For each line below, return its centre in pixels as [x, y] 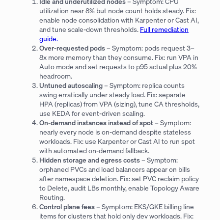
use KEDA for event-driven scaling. [92, 113]
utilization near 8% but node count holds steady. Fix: [118, 11]
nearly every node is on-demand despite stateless [115, 132]
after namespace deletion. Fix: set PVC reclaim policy [119, 179]
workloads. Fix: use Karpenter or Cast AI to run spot [117, 141]
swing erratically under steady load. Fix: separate [112, 95]
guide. [49, 39]
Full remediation [164, 29]
